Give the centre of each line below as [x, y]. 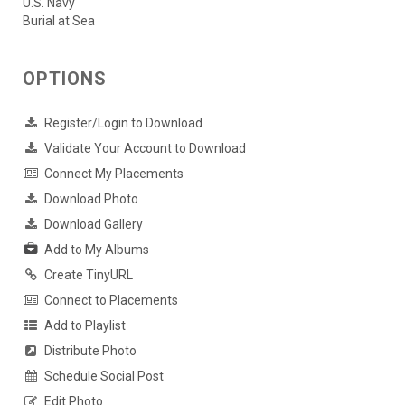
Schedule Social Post [104, 376]
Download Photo [91, 198]
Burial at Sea [59, 20]
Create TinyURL [89, 274]
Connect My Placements [114, 173]
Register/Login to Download [123, 122]
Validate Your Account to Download [145, 148]
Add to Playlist [85, 325]
